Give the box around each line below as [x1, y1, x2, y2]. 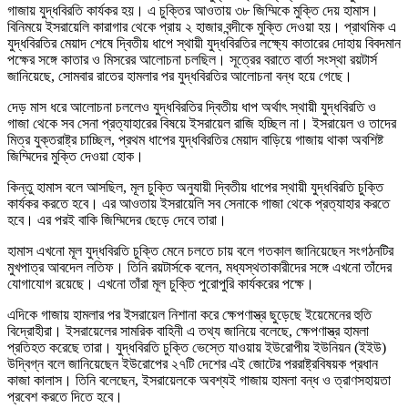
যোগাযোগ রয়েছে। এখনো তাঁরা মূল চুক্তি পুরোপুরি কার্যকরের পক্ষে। [7, 276, 314, 292]
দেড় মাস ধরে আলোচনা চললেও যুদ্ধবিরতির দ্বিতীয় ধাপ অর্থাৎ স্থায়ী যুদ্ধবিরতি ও [7, 99, 376, 116]
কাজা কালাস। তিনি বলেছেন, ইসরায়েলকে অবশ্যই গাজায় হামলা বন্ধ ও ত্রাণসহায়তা [7, 372, 391, 389]
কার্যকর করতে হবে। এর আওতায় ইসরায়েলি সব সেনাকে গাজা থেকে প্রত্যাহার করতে [7, 196, 390, 212]
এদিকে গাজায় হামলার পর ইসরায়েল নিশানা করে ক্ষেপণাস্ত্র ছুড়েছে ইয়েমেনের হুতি [7, 307, 372, 323]
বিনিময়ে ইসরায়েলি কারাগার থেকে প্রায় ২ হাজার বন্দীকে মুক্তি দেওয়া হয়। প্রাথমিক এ [7, 19, 396, 36]
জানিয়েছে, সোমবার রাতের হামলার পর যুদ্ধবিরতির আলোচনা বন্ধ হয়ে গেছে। [7, 68, 352, 85]
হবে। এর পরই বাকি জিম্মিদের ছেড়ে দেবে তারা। [7, 212, 227, 229]
